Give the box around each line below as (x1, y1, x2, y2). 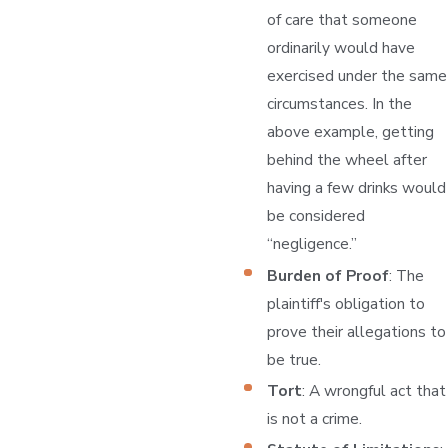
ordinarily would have (267, 37, 416, 59)
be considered (267, 205, 366, 227)
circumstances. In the (267, 93, 413, 115)
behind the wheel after (267, 149, 428, 171)
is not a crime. (267, 407, 363, 429)
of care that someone (267, 9, 418, 31)
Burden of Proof (267, 264, 390, 286)
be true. (267, 348, 322, 370)
